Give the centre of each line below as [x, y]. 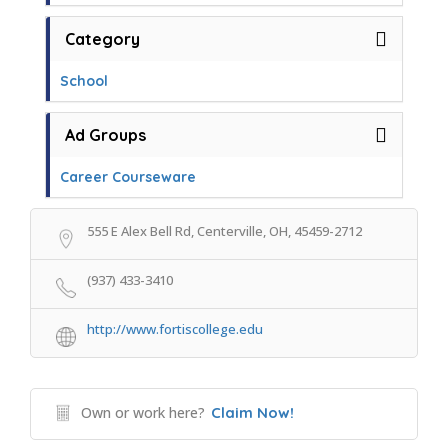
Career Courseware [128, 177]
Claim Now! [252, 412]
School [84, 81]
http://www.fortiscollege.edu [175, 329]
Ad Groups [105, 135]
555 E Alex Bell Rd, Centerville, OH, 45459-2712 [224, 231]
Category [102, 39]
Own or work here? [143, 412]
